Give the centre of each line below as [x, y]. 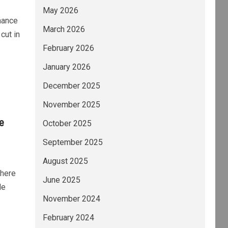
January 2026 [66, 67]
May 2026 [60, 10]
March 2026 [64, 29]
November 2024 [71, 199]
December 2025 [71, 86]
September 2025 [73, 142]
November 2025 [71, 105]
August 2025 [65, 161]
